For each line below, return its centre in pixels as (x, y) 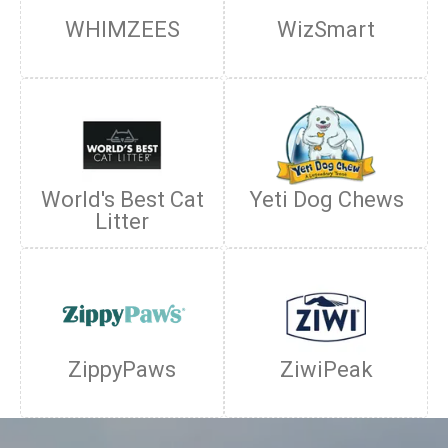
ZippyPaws (122, 369)
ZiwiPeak (326, 369)
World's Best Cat (122, 199)
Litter (122, 221)
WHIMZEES (122, 29)
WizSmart (326, 29)
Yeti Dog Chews (326, 199)
